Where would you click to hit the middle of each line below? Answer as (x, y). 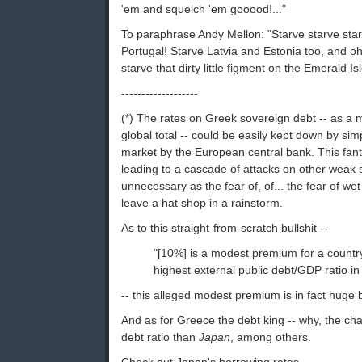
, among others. (271, 337)
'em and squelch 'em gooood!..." (204, 9)
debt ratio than (160, 337)
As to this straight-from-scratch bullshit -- (225, 228)
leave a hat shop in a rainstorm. (202, 203)
